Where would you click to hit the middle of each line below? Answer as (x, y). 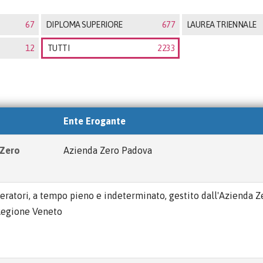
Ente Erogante (95, 121)
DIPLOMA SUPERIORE (84, 25)
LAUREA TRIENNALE (222, 25)
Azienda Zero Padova (108, 150)
